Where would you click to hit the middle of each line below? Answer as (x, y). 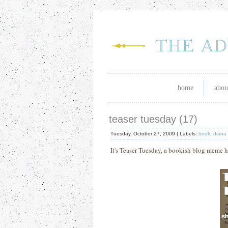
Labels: (189, 134)
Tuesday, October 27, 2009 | (145, 134)
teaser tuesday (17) (153, 119)
